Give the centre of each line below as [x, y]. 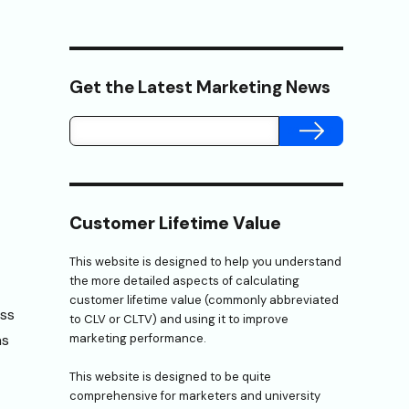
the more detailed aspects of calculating [184, 280]
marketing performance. [138, 338]
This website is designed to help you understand [205, 261]
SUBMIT [311, 130]
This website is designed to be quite [170, 376]
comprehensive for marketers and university [195, 395]
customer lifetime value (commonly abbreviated [204, 299]
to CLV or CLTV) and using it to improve [179, 319]
